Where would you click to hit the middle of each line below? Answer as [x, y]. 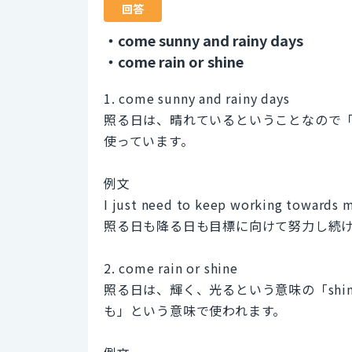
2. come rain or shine [171, 268]
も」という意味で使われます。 [195, 310]
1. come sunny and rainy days [197, 98]
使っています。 [149, 140]
